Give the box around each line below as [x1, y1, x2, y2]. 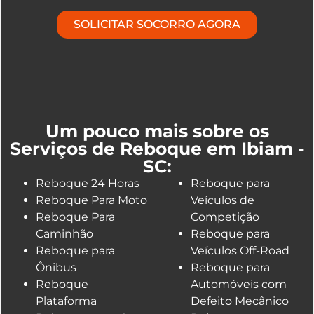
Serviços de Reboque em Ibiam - [9, 138, 305, 160]
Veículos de [191, 193, 254, 207]
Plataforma [36, 294, 97, 308]
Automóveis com [191, 278, 287, 292]
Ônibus [36, 261, 76, 275]
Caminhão [36, 227, 93, 241]
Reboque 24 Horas [36, 177, 139, 191]
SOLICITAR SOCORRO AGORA [74, 18, 240, 32]
